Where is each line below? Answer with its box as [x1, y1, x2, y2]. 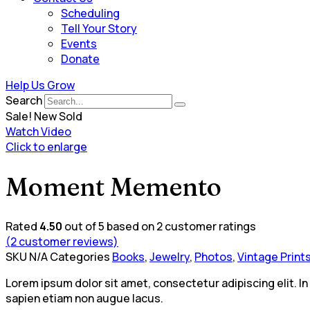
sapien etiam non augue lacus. [6, 290, 163, 306]
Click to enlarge [6, 139, 87, 155]
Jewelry [149, 248, 190, 264]
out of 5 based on [62, 218, 156, 234]
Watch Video [6, 124, 71, 140]
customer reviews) [17, 233, 118, 249]
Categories [50, 248, 110, 264]
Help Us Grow [6, 77, 75, 93]
